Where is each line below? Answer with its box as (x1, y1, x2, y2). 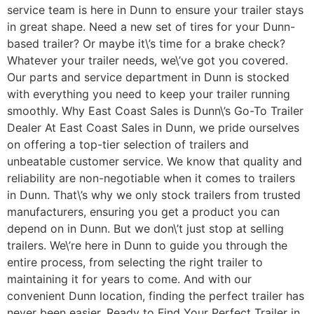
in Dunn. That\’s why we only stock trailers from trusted (7, 188, 301, 203)
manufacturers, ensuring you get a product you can (7, 205, 280, 219)
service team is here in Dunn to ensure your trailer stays (7, 3, 303, 18)
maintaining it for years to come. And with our (7, 272, 252, 287)
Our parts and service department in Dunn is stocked (7, 70, 289, 85)
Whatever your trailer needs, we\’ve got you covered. (7, 53, 288, 68)
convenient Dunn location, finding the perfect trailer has (7, 289, 304, 303)
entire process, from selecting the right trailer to (7, 255, 263, 270)
